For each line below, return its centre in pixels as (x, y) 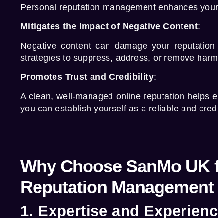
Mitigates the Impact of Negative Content (109, 27)
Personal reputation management (88, 8)
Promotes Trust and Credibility (87, 77)
